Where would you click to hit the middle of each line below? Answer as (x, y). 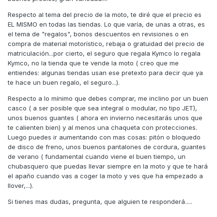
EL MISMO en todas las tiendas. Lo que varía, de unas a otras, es (106, 24)
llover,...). (21, 186)
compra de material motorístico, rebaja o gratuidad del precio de (106, 44)
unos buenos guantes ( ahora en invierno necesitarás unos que (105, 118)
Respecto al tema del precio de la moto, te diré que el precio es (105, 15)
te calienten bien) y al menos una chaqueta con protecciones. (102, 128)
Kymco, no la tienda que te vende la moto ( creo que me (93, 63)
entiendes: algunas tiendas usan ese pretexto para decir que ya (105, 73)
